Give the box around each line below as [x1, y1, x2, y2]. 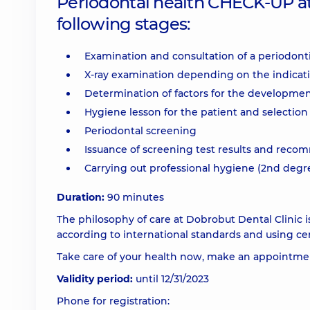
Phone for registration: [57, 295, 170, 307]
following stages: [57, 14, 190, 34]
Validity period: [57, 273, 133, 285]
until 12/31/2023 [133, 273, 209, 285]
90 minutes [104, 191, 164, 203]
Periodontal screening [84, 125, 197, 137]
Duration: [57, 191, 104, 203]
